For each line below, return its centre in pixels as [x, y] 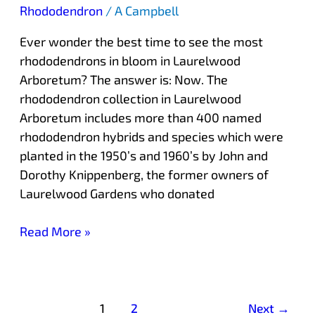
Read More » [55, 231]
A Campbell [146, 10]
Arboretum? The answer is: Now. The [123, 79]
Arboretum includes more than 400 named [140, 117]
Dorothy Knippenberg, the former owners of [144, 174]
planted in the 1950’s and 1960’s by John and [143, 155]
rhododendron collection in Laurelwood [130, 98]
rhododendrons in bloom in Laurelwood [130, 60]
